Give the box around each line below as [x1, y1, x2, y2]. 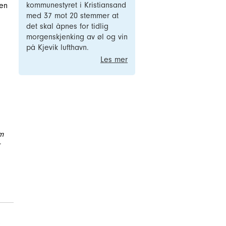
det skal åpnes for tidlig [26, 22, 108, 31]
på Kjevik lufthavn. [26, 43, 89, 52]
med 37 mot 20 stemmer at [26, 11, 119, 20]
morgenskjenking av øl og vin [26, 32, 128, 41]
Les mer [100, 55, 128, 64]
